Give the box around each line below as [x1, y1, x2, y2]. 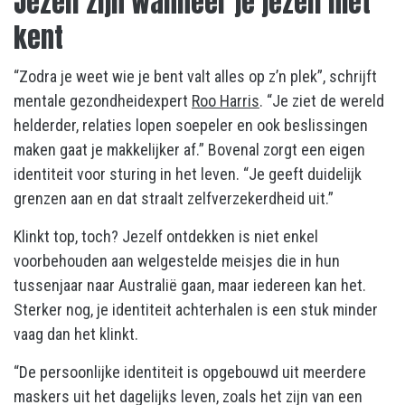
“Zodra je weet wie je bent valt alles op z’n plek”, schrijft [14, 67, 377, 86]
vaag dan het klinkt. [14, 325, 138, 344]
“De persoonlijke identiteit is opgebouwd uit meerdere [14, 363, 366, 381]
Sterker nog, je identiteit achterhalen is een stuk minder [14, 300, 378, 319]
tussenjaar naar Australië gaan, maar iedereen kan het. [14, 276, 366, 295]
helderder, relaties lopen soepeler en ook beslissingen [14, 116, 368, 135]
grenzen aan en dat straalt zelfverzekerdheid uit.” [14, 189, 334, 208]
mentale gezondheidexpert [14, 91, 192, 110]
